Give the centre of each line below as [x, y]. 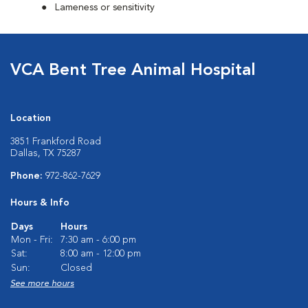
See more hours [42, 284]
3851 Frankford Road [56, 142]
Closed [76, 268]
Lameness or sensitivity [105, 8]
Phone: [28, 176]
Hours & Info [40, 203]
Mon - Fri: [32, 240]
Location [31, 118]
